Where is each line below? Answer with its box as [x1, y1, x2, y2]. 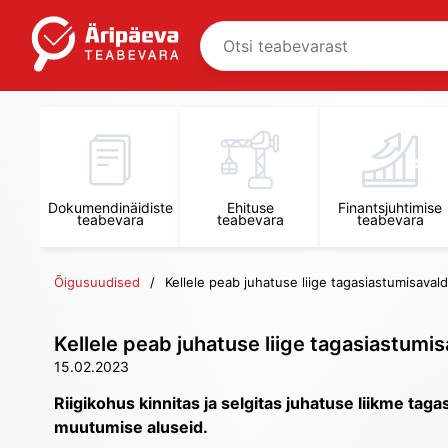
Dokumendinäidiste [47, 199, 173, 216]
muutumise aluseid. [54, 417, 208, 437]
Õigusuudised [54, 274, 140, 290]
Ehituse [226, 199, 274, 216]
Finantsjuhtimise [338, 199, 442, 216]
